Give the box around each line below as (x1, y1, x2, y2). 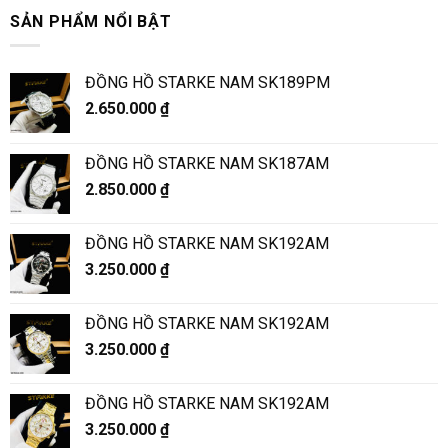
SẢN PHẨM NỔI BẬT (9, 11, 172, 31)
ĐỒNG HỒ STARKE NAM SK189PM (84, 73, 330, 93)
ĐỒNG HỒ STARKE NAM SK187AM (84, 154, 329, 174)
